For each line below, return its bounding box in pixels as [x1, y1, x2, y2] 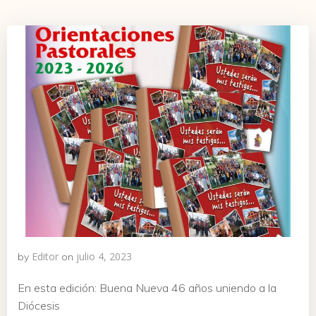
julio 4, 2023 [76, 250, 132, 263]
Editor [32, 250, 59, 263]
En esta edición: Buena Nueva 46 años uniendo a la [18, 281, 276, 295]
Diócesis [18, 298, 60, 312]
